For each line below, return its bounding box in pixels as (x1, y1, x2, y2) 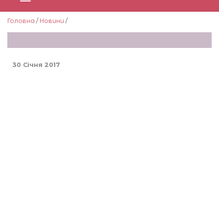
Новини (40, 17, 64, 24)
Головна (7, 17, 35, 24)
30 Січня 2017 (12, 61, 60, 68)
